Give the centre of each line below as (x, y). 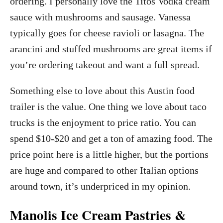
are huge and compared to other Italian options (104, 170)
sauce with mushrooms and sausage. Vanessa (100, 17)
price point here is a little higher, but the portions (109, 154)
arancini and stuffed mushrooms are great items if (111, 49)
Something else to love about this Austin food (102, 90)
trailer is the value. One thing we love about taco (108, 106)
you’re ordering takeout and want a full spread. (105, 64)
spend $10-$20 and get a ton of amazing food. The (111, 138)
